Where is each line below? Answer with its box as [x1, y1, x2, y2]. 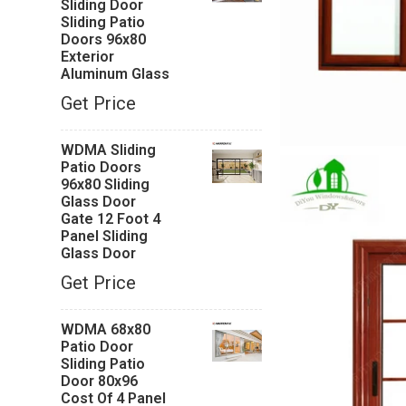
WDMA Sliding [61, 141, 157, 159]
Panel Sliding [61, 227, 149, 245]
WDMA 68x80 [61, 321, 151, 338]
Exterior [61, 48, 115, 65]
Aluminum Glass [61, 65, 170, 82]
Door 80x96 [61, 372, 139, 390]
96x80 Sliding [61, 176, 150, 193]
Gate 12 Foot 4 [61, 210, 161, 227]
